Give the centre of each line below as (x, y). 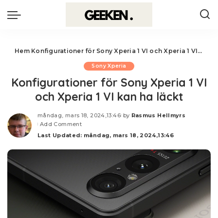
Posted (132, 119)
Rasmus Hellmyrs (158, 115)
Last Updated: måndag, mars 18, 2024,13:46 (106, 135)
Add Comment (61, 124)
